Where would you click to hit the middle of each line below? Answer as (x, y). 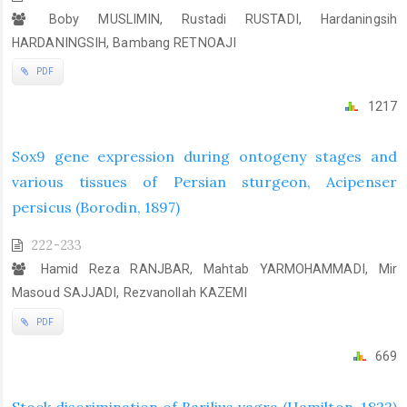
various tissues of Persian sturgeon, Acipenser (204, 182)
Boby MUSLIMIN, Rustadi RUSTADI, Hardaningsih (213, 19)
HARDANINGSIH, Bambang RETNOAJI (124, 42)
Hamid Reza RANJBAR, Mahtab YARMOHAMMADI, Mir (213, 269)
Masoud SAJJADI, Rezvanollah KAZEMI (130, 293)
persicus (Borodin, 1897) (96, 208)
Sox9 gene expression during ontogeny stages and (204, 157)
